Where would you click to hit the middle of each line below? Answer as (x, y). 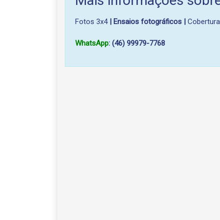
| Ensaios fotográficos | (148, 22)
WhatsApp (92, 43)
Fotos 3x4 (92, 22)
